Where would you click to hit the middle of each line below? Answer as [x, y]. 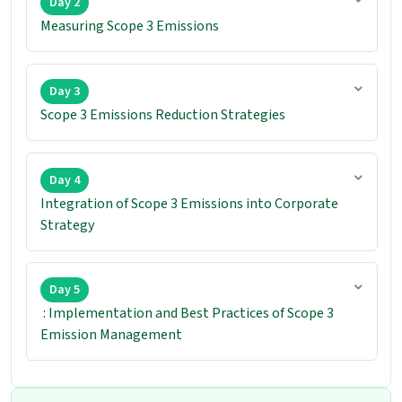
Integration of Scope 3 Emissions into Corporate [189, 203]
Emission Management [113, 335]
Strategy [69, 225]
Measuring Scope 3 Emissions [130, 26]
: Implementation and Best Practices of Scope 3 [187, 314]
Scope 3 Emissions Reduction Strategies [164, 114]
